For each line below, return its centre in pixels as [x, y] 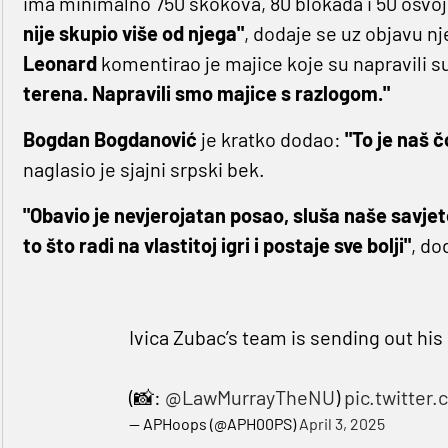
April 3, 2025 [342, 424]
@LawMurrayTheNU [250, 397]
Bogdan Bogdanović [109, 139]
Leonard [59, 63]
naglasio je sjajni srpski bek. [143, 169]
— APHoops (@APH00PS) [214, 424]
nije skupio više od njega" [133, 33]
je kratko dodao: [270, 139]
